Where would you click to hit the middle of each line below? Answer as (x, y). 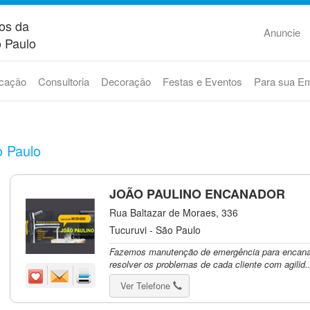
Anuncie (282, 32)
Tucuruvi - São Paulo (155, 230)
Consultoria (63, 81)
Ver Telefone (147, 285)
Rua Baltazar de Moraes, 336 (174, 212)
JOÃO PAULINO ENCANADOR (198, 194)
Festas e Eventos (202, 81)
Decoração (126, 81)
